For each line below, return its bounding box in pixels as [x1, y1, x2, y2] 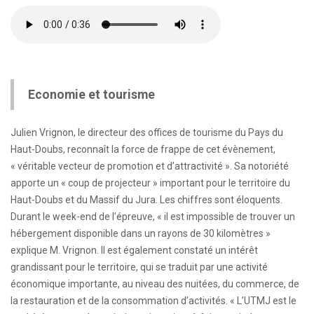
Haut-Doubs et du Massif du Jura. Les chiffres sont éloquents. [11, 194, 282, 205]
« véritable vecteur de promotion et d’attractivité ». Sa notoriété [11, 161, 289, 172]
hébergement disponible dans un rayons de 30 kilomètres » [11, 228, 271, 239]
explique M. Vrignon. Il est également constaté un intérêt [11, 245, 258, 256]
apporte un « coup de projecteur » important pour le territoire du [11, 177, 290, 189]
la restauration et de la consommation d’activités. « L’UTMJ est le [11, 295, 296, 306]
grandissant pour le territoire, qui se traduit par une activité [11, 261, 268, 273]
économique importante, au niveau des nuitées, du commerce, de [11, 278, 299, 289]
